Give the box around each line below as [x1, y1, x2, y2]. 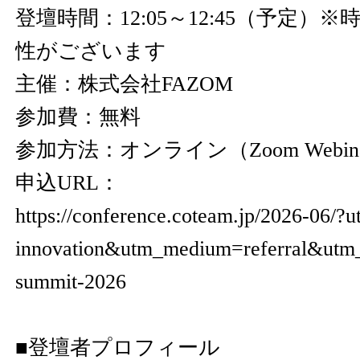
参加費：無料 [15, 105, 141, 129]
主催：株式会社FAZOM [15, 72, 233, 96]
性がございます [15, 39, 166, 63]
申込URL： [15, 171, 120, 194]
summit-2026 [15, 270, 126, 293]
